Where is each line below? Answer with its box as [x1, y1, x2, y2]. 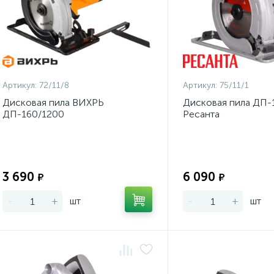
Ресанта [182, 108, 220, 120]
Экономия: [109, 159, 152, 170]
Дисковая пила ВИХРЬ [2, 97, 104, 108]
